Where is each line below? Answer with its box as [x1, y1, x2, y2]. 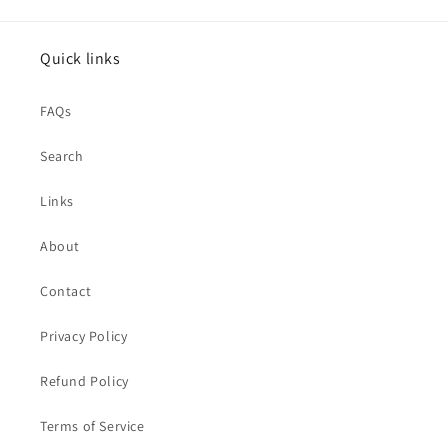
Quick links [40, 48, 121, 69]
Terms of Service [40, 417, 145, 435]
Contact [40, 282, 92, 300]
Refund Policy [40, 372, 129, 390]
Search [40, 147, 84, 165]
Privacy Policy [40, 327, 128, 345]
